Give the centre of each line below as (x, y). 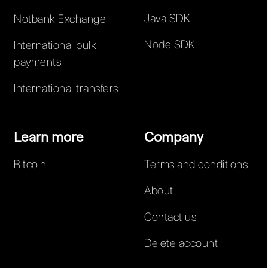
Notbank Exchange (60, 19)
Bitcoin (30, 164)
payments (38, 62)
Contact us (170, 217)
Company (174, 136)
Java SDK (167, 19)
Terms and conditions (196, 164)
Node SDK (170, 45)
